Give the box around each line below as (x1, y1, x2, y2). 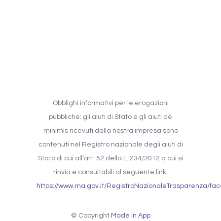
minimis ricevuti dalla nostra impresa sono (43, 127, 178, 135)
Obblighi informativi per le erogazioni (52, 100, 169, 107)
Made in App (110, 212, 150, 220)
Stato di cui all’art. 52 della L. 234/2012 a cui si (38, 155, 183, 162)
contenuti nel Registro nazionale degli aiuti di (38, 141, 183, 148)
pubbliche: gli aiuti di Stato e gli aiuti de (49, 113, 172, 121)
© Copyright (71, 212, 111, 220)
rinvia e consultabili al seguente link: (53, 169, 168, 176)
